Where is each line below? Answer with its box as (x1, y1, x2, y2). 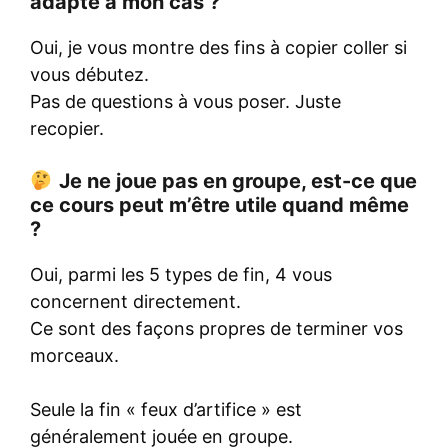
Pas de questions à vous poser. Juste (30, 91, 341, 113)
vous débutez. (30, 64, 149, 86)
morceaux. (30, 345, 119, 367)
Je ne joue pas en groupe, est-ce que (58, 169, 417, 194)
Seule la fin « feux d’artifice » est (30, 399, 302, 421)
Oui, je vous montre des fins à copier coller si (30, 37, 407, 59)
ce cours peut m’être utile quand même (30, 193, 409, 218)
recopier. (30, 118, 104, 140)
